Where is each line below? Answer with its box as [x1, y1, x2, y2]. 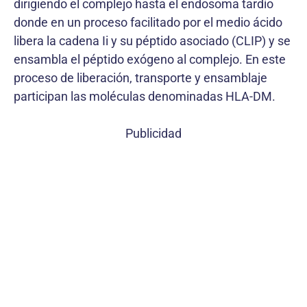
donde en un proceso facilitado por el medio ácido [14, 15, 282, 29]
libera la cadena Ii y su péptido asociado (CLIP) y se [14, 34, 291, 48]
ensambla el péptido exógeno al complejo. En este [14, 52, 286, 66]
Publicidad [125, 126, 182, 140]
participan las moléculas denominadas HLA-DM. [14, 89, 275, 103]
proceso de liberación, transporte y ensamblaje [14, 71, 267, 85]
